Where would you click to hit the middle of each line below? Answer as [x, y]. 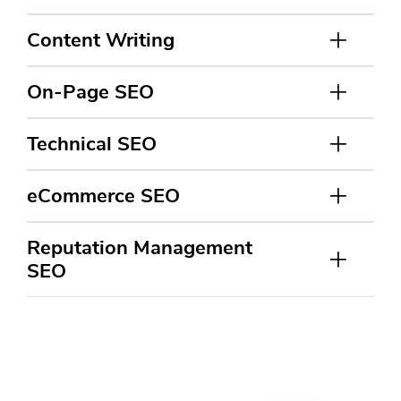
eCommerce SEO [103, 196]
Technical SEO [92, 144]
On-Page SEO [90, 92]
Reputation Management [140, 247]
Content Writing [101, 40]
